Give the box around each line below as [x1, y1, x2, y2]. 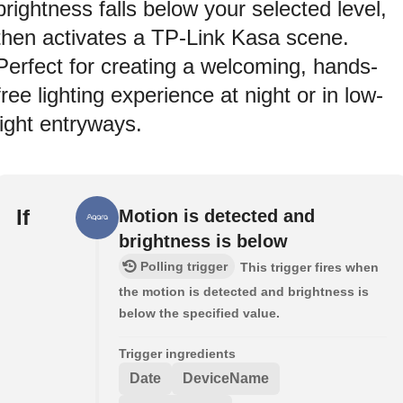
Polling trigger [140, 259, 228, 274]
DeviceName [183, 371, 269, 387]
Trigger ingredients [119, 346, 236, 362]
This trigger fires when [240, 260, 379, 275]
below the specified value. [119, 306, 280, 321]
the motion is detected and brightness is [119, 284, 369, 300]
